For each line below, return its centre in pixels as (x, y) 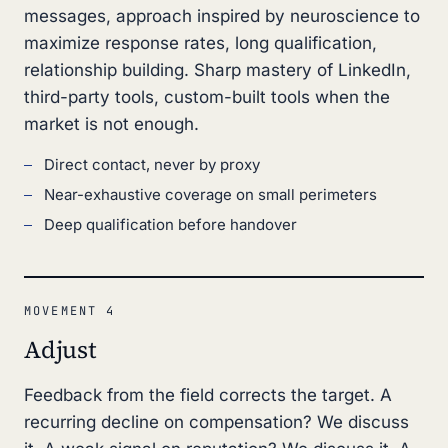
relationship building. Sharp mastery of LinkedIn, (217, 70)
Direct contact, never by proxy (152, 164)
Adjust (60, 349)
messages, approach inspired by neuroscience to (222, 16)
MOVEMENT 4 (70, 311)
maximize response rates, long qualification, (200, 43)
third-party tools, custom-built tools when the (207, 97)
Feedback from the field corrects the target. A (208, 395)
